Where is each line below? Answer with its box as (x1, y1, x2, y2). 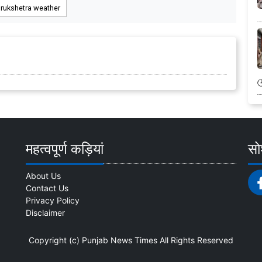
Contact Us (26, 183, 68, 193)
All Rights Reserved (157, 235, 233, 245)
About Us (26, 171, 61, 181)
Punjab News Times (82, 235, 157, 245)
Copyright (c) (29, 235, 82, 245)
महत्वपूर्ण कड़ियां (26, 141, 104, 157)
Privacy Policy (26, 195, 80, 205)
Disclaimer (26, 208, 65, 218)
